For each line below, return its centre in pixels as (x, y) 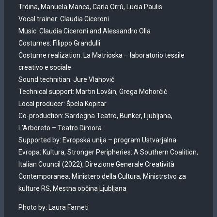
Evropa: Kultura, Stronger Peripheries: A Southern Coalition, (108, 152)
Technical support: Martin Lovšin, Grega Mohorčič (93, 92)
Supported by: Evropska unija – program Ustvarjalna (97, 140)
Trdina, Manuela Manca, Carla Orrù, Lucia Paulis (90, 7)
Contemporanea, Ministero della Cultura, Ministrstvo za (102, 176)
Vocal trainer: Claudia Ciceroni (64, 19)
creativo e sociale (45, 67)
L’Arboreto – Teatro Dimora (60, 128)
